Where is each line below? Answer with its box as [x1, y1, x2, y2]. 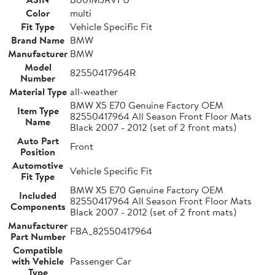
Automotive [12, 158, 63, 172]
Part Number [10, 229, 66, 243]
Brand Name [11, 33, 64, 47]
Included [19, 188, 56, 202]
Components [10, 199, 66, 213]
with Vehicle [12, 254, 64, 268]
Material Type [9, 84, 67, 98]
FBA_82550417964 [70, 223, 152, 238]
